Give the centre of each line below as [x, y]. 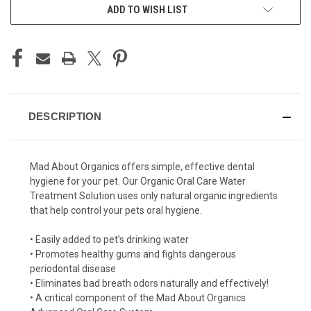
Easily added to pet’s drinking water [112, 240]
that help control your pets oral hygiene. [116, 211]
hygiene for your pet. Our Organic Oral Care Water [138, 182]
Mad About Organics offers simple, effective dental [142, 167]
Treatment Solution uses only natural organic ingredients [154, 196]
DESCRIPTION [65, 117]
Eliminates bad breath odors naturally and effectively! [152, 284]
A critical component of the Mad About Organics [141, 298]
